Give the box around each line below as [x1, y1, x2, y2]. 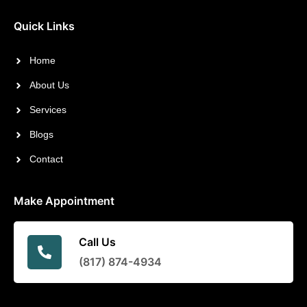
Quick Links [14, 19, 75, 34]
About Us [29, 79, 69, 91]
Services [29, 104, 66, 116]
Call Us [79, 235, 116, 249]
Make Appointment [14, 194, 114, 208]
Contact [29, 153, 63, 165]
